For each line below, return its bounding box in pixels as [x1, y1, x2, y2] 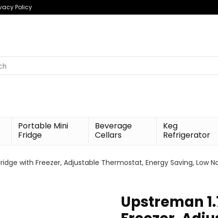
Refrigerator [163, 129, 211, 141]
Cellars [95, 129, 122, 141]
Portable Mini [18, 120, 69, 131]
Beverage [95, 120, 132, 131]
